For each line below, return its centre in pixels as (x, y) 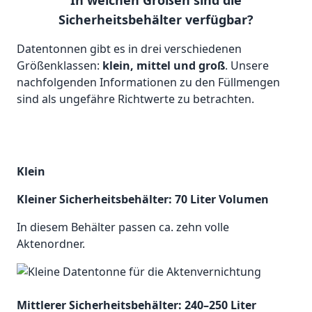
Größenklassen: (60, 66)
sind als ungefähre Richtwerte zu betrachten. (135, 99)
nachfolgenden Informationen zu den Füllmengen (148, 83)
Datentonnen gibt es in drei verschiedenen (129, 49)
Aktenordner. (51, 244)
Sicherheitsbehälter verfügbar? (156, 20)
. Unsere (247, 66)
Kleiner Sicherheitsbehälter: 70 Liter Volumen (143, 200)
